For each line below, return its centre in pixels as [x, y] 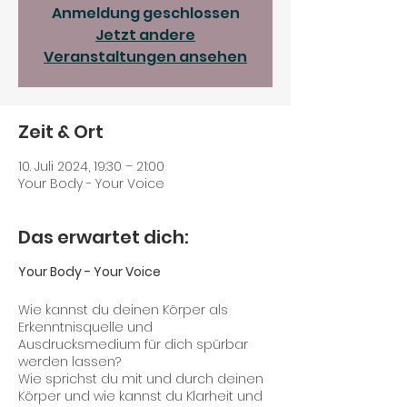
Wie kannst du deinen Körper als [123, 310]
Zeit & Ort [61, 132]
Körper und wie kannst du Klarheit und [140, 396]
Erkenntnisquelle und [85, 327]
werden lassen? [69, 362]
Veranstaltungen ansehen [145, 57]
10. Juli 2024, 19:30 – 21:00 [91, 166]
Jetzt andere [145, 35]
